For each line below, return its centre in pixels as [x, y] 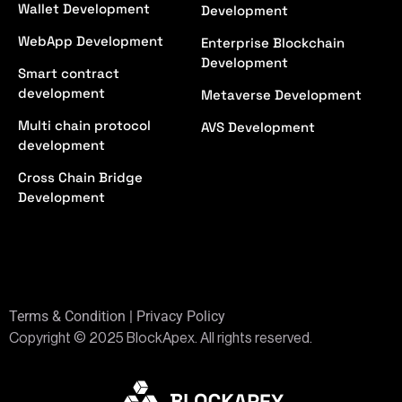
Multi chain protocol [84, 126]
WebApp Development [91, 41]
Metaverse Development [281, 95]
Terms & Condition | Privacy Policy [117, 317]
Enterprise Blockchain [273, 43]
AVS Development [258, 127]
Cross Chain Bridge [80, 178]
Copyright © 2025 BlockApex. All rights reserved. [161, 339]
